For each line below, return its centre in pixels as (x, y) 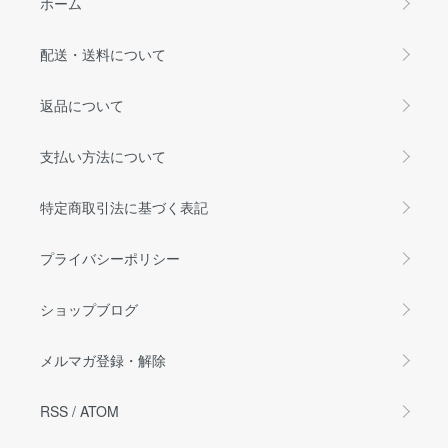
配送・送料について (103, 53)
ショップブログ (89, 308)
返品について (82, 104)
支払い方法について (103, 155)
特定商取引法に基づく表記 (124, 206)
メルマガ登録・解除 (103, 359)
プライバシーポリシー (110, 257)
